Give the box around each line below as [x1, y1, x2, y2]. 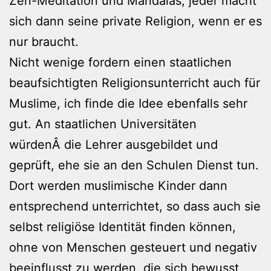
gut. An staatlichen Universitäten [9, 116, 197, 131]
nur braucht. [9, 34, 79, 49]
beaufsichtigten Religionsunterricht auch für [9, 75, 260, 90]
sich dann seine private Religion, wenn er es [9, 13, 262, 28]
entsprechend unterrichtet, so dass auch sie [9, 198, 261, 214]
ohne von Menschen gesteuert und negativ [9, 240, 257, 255]
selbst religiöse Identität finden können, [9, 219, 236, 234]
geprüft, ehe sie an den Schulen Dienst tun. [9, 157, 259, 172]
